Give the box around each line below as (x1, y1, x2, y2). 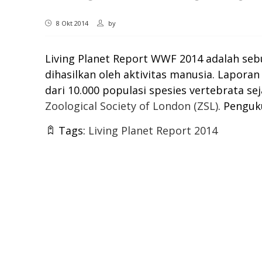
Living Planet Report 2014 (88, 123, 218, 138)
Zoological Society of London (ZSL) (45, 99, 218, 113)
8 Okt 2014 (54, 19, 88, 28)
